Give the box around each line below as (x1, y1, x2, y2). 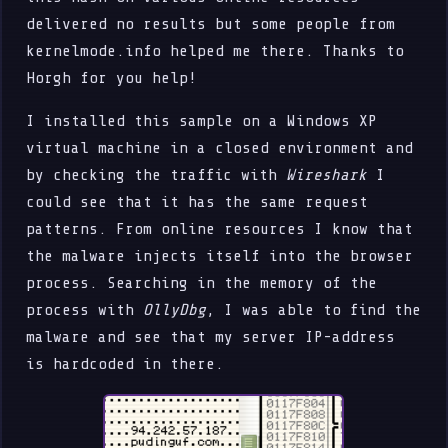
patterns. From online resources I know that (26, 219, 414, 238)
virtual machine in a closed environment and (26, 138, 414, 157)
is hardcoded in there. (26, 354, 225, 373)
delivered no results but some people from (26, 14, 396, 33)
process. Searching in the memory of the (26, 273, 378, 292)
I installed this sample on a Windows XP (26, 111, 378, 130)
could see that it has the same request (26, 192, 369, 211)
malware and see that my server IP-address (26, 327, 396, 346)
